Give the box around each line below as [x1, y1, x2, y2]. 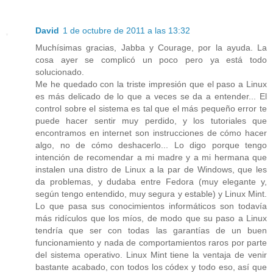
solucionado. [35, 66, 84, 77]
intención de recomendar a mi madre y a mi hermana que [35, 152, 267, 162]
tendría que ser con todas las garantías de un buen [35, 225, 267, 235]
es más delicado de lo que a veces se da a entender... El [35, 91, 267, 101]
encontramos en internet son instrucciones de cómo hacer [35, 127, 267, 138]
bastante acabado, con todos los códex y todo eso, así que [35, 261, 267, 272]
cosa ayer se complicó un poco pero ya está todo [35, 54, 267, 65]
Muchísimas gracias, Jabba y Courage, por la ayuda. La [35, 42, 267, 52]
